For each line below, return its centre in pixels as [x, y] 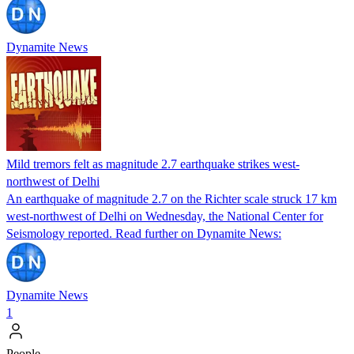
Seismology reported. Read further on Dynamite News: [144, 233]
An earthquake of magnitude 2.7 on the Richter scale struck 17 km [171, 198]
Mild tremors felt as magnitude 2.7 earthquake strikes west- [153, 164]
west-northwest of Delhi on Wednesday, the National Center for [165, 216]
